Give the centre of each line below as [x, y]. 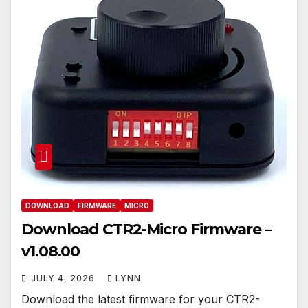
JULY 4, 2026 [64, 278]
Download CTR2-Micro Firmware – [146, 230]
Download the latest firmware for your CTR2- [141, 299]
